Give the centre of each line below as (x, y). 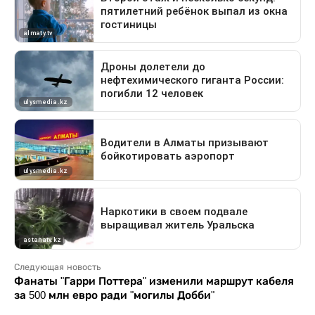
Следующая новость (57, 267)
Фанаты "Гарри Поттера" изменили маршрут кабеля (154, 281)
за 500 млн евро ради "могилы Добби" (114, 295)
